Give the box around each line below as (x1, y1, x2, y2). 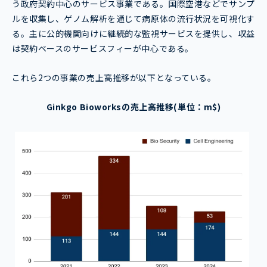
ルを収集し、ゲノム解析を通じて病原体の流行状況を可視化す (12, 13, 255, 25)
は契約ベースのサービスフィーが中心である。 (12, 42, 194, 55)
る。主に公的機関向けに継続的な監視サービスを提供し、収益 (12, 27, 255, 40)
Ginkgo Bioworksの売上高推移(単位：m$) (46, 101, 221, 113)
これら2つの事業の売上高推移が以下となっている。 (12, 72, 216, 84)
